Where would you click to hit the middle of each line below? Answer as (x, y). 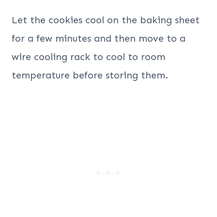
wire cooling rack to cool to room (88, 56)
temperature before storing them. (90, 75)
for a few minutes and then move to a (99, 38)
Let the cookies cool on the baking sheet (106, 20)
